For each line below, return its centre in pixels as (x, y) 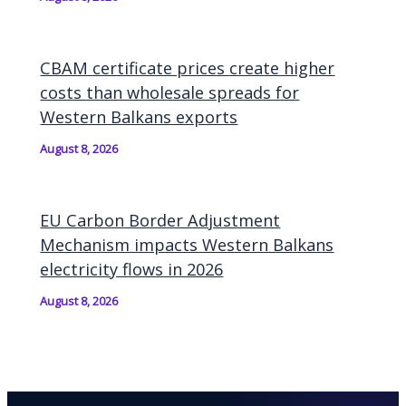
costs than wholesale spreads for (170, 93)
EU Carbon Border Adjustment (160, 221)
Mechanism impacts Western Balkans (187, 245)
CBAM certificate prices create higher (188, 68)
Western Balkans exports (139, 117)
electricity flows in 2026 (132, 270)
